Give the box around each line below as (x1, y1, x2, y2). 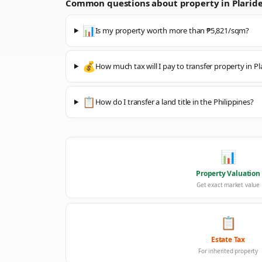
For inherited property (198, 247, 258, 255)
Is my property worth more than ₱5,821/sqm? (95, 25, 250, 36)
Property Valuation (196, 168, 260, 178)
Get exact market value (196, 181, 260, 189)
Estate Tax (211, 235, 246, 244)
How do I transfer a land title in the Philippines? (95, 96, 254, 107)
